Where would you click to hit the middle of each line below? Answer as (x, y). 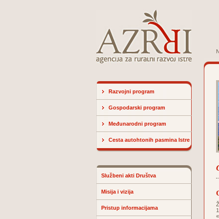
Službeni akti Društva (129, 175)
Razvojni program (131, 91)
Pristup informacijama (130, 208)
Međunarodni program (137, 124)
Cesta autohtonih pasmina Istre (149, 140)
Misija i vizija (117, 192)
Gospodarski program (137, 108)
